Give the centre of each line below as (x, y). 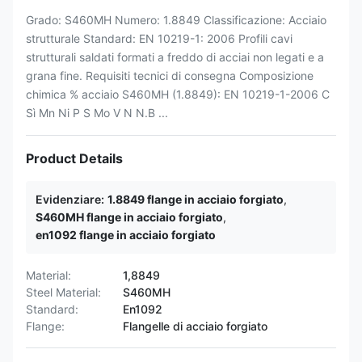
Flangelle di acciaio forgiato (195, 326)
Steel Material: (63, 292)
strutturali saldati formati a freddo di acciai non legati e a (175, 57)
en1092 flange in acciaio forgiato (126, 235)
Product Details (74, 158)
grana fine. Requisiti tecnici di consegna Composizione (170, 76)
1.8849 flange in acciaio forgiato (196, 199)
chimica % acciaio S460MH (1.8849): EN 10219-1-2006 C (178, 94)
